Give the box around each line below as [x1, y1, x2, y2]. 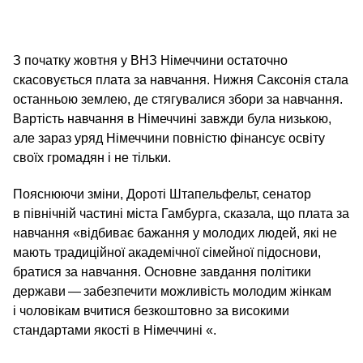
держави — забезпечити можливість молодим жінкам [13, 284, 331, 298]
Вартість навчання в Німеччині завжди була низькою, [13, 112, 331, 126]
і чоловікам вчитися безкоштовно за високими [13, 304, 289, 318]
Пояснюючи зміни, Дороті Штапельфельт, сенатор [13, 187, 311, 201]
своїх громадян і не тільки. [13, 151, 171, 164]
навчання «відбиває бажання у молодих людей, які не [13, 226, 337, 240]
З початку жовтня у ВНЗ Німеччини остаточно [13, 53, 288, 67]
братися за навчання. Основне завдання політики [13, 265, 311, 279]
